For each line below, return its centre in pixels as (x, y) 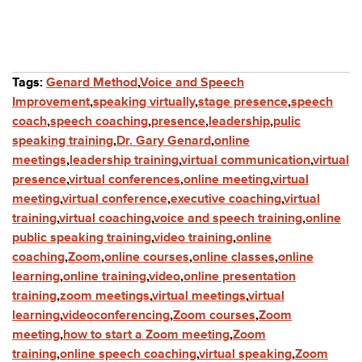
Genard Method (92, 82)
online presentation (240, 276)
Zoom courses (214, 315)
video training (193, 237)
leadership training (124, 160)
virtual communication (246, 160)
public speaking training (82, 237)
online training (105, 276)
